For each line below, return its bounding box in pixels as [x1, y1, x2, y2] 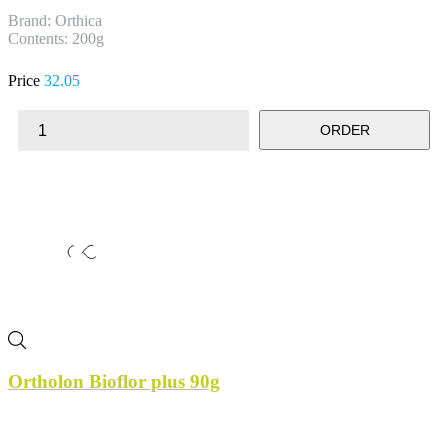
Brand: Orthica [8, 11, 102, 29]
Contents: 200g [8, 29, 104, 47]
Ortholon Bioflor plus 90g [8, 371, 220, 393]
